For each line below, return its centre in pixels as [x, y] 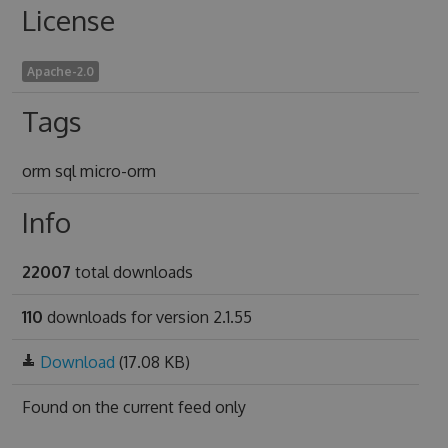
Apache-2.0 [60, 71]
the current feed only [170, 407]
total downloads [131, 272]
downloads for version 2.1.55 [147, 317]
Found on [58, 407]
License [68, 20]
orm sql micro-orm [88, 171]
